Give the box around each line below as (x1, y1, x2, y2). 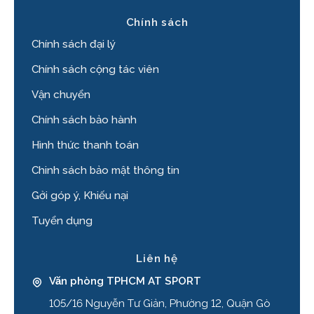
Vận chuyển (32, 88, 90, 101)
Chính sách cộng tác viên (32, 62, 159, 76)
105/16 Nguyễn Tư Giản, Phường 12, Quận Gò (49, 297, 271, 310)
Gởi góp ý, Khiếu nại (32, 189, 128, 202)
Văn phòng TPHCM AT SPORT (49, 275, 201, 288)
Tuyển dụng (32, 214, 93, 227)
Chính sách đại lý (32, 37, 116, 50)
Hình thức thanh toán (32, 138, 139, 151)
